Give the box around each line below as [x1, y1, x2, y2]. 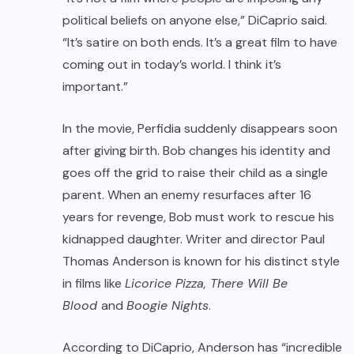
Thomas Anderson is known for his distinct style [62, 252, 340, 269]
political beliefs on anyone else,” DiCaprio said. [62, 11, 327, 28]
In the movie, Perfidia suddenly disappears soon [62, 119, 337, 137]
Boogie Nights [126, 296, 209, 314]
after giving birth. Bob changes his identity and [62, 141, 330, 159]
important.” [62, 77, 128, 95]
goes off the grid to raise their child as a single [62, 164, 328, 181]
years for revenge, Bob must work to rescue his [62, 208, 334, 225]
